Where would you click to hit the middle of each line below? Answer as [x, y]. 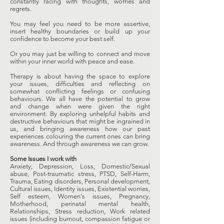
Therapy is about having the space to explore [80, 76]
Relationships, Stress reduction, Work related [80, 211]
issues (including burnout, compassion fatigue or [80, 219]
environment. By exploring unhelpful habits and [80, 114]
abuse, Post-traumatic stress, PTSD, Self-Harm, [80, 174]
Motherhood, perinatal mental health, [80, 204]
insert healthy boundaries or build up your [80, 31]
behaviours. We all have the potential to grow [80, 99]
